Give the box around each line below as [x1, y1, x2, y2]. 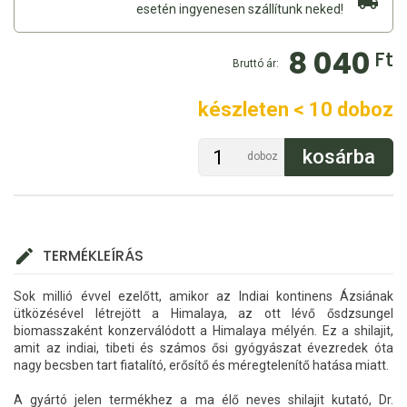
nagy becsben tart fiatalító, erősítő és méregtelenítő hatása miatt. [14, 358, 389, 373]
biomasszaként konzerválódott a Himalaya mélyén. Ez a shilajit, [14, 323, 393, 339]
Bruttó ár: [232, 57, 279, 71]
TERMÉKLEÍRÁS [43, 245, 144, 267]
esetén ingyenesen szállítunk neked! [136, 2, 343, 17]
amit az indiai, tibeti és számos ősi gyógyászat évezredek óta [14, 341, 393, 356]
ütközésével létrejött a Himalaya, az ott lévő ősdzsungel [14, 306, 393, 322]
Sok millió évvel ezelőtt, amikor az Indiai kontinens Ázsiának [14, 289, 393, 304]
